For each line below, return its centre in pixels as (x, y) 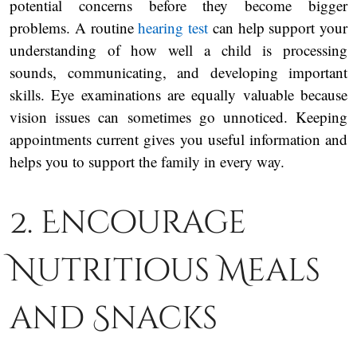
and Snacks (114, 318)
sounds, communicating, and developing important (178, 72)
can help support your (280, 27)
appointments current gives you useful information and (178, 139)
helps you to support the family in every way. (147, 161)
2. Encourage (128, 223)
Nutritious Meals (165, 271)
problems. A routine (74, 27)
